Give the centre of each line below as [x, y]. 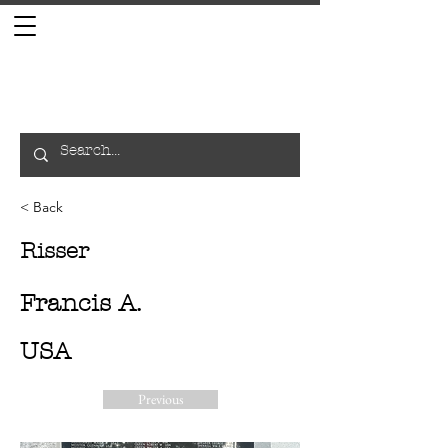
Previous [160, 399]
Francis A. [80, 303]
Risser [54, 251]
